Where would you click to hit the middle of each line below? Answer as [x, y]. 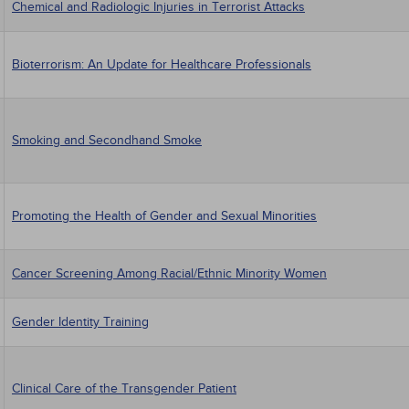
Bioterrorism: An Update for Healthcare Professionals [162, 64]
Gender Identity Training [80, 322]
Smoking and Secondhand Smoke [107, 140]
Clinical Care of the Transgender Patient [124, 388]
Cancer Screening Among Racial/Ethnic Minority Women [169, 273]
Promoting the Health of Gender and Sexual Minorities [164, 216]
